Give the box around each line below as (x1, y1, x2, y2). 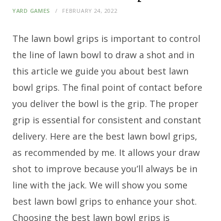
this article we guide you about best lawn (12, 65, 188, 77)
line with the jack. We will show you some (12, 179, 187, 191)
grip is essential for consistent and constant (12, 114, 201, 126)
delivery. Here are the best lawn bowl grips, (12, 130, 197, 142)
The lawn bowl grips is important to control (12, 33, 200, 44)
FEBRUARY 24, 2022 (62, 7, 118, 14)
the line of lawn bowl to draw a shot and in (12, 49, 194, 61)
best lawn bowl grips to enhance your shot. (12, 195, 197, 207)
